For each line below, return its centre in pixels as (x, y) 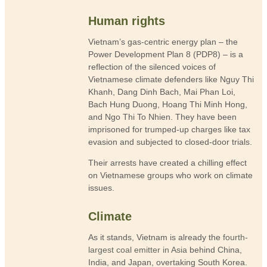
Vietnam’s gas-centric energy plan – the (163, 42)
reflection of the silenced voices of (152, 67)
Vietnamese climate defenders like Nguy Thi (171, 80)
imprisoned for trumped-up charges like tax (170, 130)
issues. (102, 188)
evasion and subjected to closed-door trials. (170, 142)
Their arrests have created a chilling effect (168, 163)
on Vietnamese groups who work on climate (171, 176)
